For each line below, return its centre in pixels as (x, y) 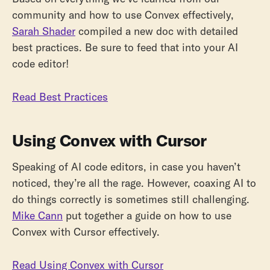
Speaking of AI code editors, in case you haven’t (126, 166)
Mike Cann (37, 215)
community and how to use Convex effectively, (123, 15)
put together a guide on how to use (147, 215)
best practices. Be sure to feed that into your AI (125, 48)
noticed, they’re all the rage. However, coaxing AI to (134, 183)
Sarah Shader (44, 31)
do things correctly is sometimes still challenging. (131, 199)
